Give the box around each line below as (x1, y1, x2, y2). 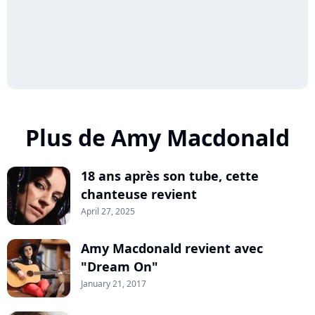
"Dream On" (81, 258, 158, 275)
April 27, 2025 (81, 205, 135, 217)
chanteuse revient (81, 186, 197, 202)
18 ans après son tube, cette (81, 167, 259, 184)
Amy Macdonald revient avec (81, 240, 263, 257)
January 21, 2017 (81, 278, 146, 290)
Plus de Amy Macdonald (25, 122, 290, 153)
